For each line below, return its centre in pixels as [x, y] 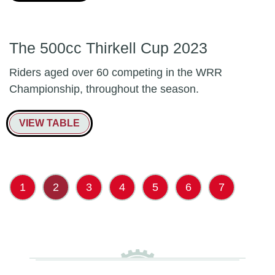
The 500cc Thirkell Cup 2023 [108, 48]
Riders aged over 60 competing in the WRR [116, 72]
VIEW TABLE [49, 123]
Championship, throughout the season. [104, 89]
